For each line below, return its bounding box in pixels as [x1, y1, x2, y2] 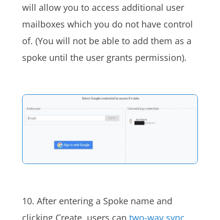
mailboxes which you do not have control [22, 18, 193, 30]
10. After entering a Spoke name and [22, 194, 172, 207]
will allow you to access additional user [22, 1, 184, 13]
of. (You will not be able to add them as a [22, 34, 192, 47]
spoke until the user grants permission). [22, 51, 187, 63]
